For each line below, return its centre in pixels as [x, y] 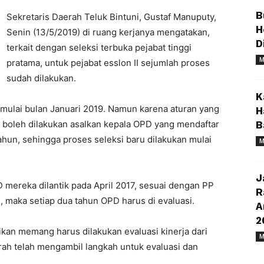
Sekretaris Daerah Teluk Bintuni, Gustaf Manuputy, [111, 17]
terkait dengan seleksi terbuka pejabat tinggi [99, 47]
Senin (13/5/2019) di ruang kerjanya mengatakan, [108, 32]
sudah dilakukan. [41, 78]
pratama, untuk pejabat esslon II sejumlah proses [108, 63]
